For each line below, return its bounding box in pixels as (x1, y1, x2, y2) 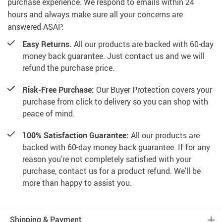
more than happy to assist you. (22, 177, 132, 189)
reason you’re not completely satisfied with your (22, 154, 191, 165)
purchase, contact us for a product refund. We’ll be (22, 166, 201, 177)
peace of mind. (22, 108, 75, 119)
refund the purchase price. (22, 62, 114, 74)
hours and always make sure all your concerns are (7, 9, 183, 20)
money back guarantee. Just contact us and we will (22, 51, 205, 62)
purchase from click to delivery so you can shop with (22, 96, 208, 108)
